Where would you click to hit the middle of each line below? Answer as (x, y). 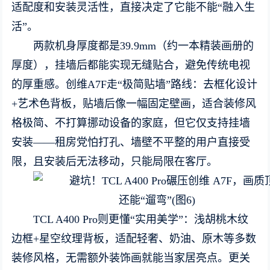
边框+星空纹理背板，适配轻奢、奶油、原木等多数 (134, 239)
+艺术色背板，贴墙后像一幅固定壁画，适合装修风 (134, 104)
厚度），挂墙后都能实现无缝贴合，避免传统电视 (131, 65)
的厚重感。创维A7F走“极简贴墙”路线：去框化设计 (135, 84)
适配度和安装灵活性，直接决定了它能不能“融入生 (133, 7)
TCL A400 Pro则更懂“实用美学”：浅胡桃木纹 (141, 219)
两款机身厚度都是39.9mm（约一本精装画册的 (144, 46)
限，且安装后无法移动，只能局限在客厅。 (115, 162)
